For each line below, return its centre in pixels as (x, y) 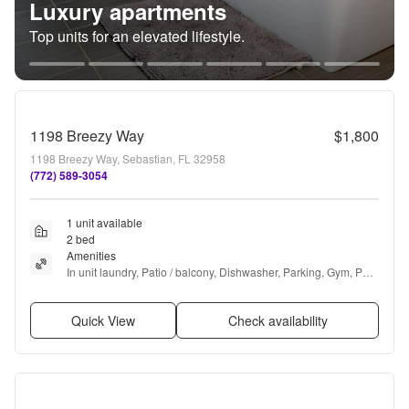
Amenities (91, 255)
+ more (84, 288)
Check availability (278, 320)
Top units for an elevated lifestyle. (137, 36)
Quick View (104, 320)
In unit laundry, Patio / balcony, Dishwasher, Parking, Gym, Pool (222, 272)
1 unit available (105, 222)
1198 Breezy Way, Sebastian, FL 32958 (128, 158)
